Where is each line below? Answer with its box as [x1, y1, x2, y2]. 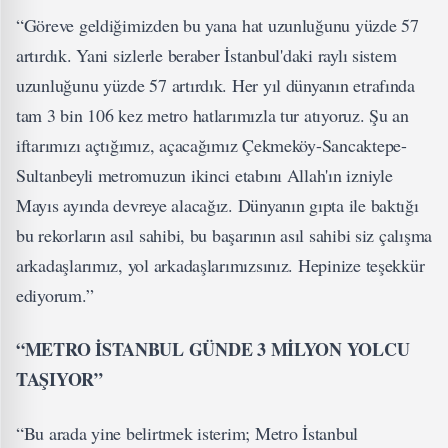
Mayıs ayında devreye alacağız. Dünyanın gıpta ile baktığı [16, 193, 419, 217]
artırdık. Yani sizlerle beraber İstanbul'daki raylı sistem [16, 43, 397, 67]
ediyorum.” [16, 283, 94, 307]
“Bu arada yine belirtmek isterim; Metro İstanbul [16, 421, 359, 445]
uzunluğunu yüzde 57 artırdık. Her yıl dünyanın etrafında [16, 73, 415, 97]
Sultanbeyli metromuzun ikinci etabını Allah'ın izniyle [16, 163, 393, 187]
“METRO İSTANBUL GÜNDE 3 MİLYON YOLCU [16, 336, 410, 362]
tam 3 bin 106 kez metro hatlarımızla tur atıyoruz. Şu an [16, 103, 409, 127]
